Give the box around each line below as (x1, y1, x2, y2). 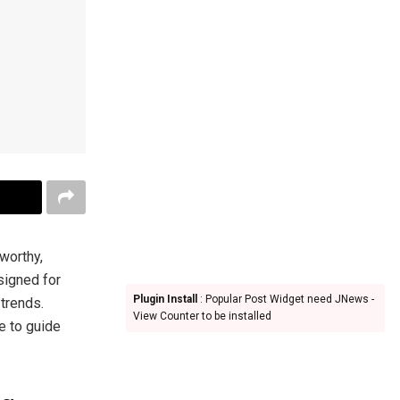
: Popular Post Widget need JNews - (197, 293, 374, 305)
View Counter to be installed (133, 310, 271, 322)
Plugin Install (133, 293, 197, 305)
